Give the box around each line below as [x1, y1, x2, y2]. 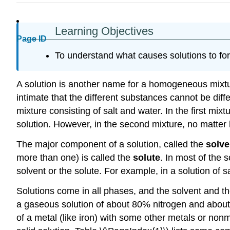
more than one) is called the [16, 152, 133, 163]
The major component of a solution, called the [16, 139, 206, 149]
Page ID [16, 34, 47, 44]
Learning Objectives [55, 25, 154, 37]
